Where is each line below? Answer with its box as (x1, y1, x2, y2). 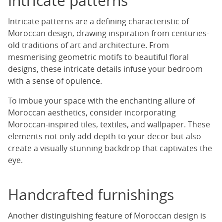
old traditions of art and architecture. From (8, 40, 169, 51)
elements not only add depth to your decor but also (8, 131, 201, 142)
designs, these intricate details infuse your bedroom (8, 63, 203, 75)
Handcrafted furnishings (8, 185, 174, 205)
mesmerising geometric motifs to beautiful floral (8, 52, 189, 63)
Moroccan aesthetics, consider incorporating (8, 107, 176, 118)
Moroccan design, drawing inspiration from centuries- (8, 28, 209, 39)
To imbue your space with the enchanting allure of (8, 95, 195, 107)
